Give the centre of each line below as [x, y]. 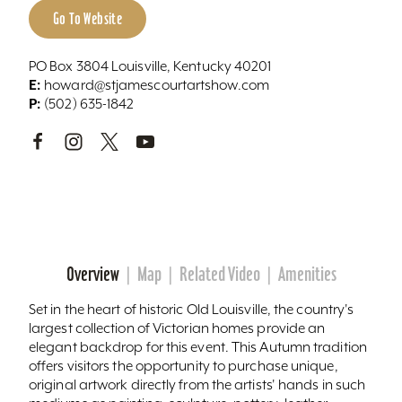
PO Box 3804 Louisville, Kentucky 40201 [150, 66]
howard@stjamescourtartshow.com [157, 84]
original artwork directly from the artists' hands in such [197, 384]
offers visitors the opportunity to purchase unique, [184, 365]
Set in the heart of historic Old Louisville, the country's [192, 309]
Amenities [307, 274]
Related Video [219, 274]
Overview [92, 274]
